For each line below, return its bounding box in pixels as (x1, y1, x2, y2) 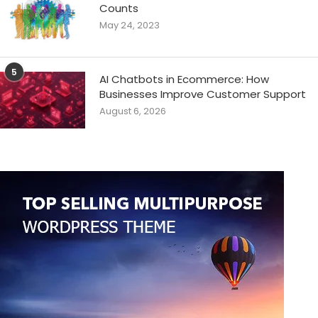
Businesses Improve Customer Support (99, 87, 306, 102)
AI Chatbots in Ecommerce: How (99, 72, 269, 87)
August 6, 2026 (99, 104, 166, 119)
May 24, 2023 (99, 18, 160, 33)
